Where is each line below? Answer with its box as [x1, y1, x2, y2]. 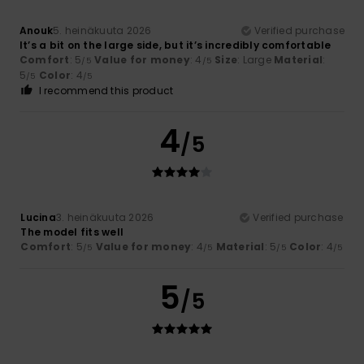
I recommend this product [38, 83, 174, 97]
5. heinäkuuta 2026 [53, 23, 152, 37]
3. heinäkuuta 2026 [55, 210, 154, 224]
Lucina [20, 210, 56, 224]
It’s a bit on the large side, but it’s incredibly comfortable [19, 37, 331, 52]
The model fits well [20, 224, 124, 239]
